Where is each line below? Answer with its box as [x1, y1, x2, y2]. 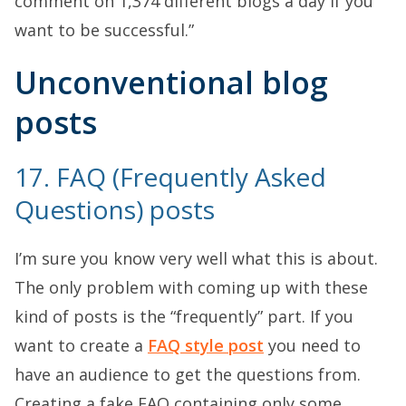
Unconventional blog [14, 61, 328, 103]
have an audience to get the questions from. [14, 362, 361, 385]
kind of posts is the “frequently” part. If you [14, 304, 353, 327]
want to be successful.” [14, 18, 194, 41]
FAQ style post [148, 333, 264, 356]
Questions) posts [14, 191, 215, 227]
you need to [264, 333, 361, 356]
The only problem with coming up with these [14, 275, 368, 298]
